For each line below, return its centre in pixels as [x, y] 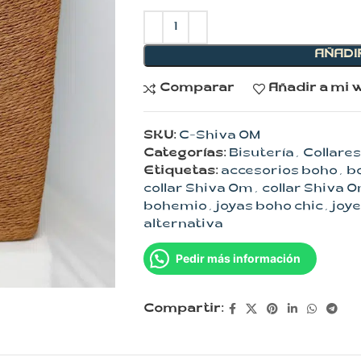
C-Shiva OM [219, 137]
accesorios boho [279, 172]
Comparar [197, 89]
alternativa [183, 225]
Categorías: [185, 154]
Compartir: [183, 310]
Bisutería [261, 154]
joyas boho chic [269, 207]
